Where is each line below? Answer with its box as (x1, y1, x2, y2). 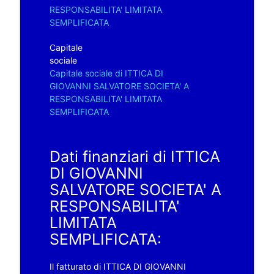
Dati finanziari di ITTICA (49, 147, 220, 166)
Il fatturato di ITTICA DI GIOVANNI (49, 261, 186, 272)
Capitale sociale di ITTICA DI (49, 67, 163, 78)
